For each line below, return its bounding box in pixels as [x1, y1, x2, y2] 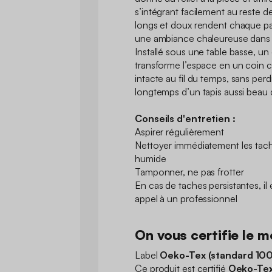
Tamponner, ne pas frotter [135, 165, 244, 178]
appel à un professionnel [135, 192, 237, 205]
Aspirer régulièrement [135, 125, 224, 138]
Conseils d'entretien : [135, 112, 238, 124]
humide [135, 152, 166, 165]
